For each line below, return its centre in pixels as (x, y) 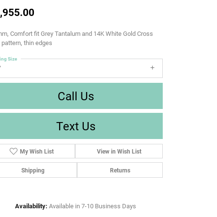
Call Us (76, 96)
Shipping (33, 170)
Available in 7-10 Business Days (93, 206)
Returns (120, 170)
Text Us (76, 126)
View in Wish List (119, 151)
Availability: (31, 206)
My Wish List (37, 151)
